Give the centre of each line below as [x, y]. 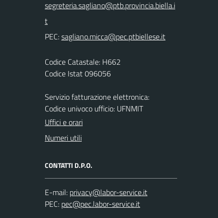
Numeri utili [63, 138]
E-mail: [56, 192]
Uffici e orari [64, 122]
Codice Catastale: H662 [83, 62]
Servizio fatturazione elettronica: [97, 97]
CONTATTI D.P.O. [69, 165]
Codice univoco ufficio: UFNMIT [94, 109]
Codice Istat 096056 [78, 73]
